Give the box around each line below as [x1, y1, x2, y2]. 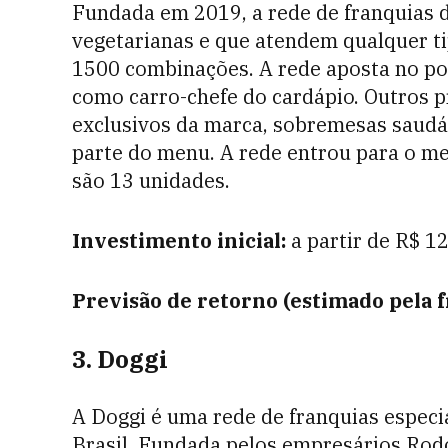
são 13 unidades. [72, 167, 235, 194]
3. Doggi [72, 343, 174, 375]
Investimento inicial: [72, 227, 286, 254]
